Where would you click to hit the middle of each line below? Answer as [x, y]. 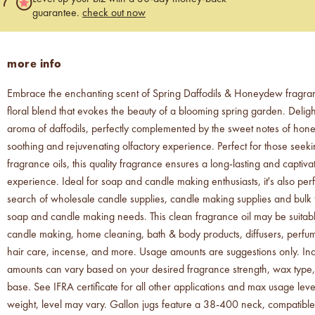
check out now [114, 13]
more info [34, 63]
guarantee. [57, 13]
